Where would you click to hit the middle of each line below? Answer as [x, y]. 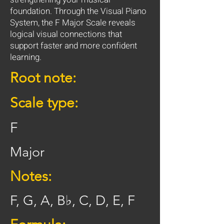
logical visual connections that [66, 34]
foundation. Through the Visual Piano [78, 11]
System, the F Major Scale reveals [73, 23]
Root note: [43, 78]
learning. [26, 57]
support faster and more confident [73, 46]
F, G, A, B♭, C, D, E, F [72, 200]
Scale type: [46, 103]
